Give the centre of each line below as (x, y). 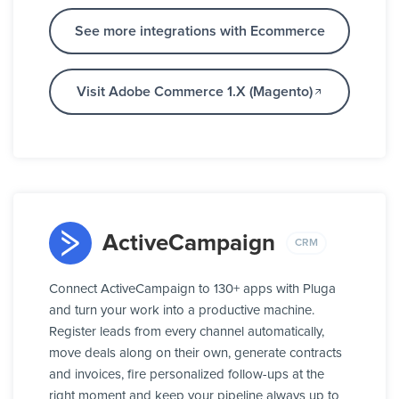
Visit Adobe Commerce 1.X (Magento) (194, 92)
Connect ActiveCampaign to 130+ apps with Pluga (192, 289)
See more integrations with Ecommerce (199, 32)
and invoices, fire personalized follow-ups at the (187, 375)
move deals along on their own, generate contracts (195, 354)
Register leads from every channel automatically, (187, 332)
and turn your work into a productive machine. (182, 311)
